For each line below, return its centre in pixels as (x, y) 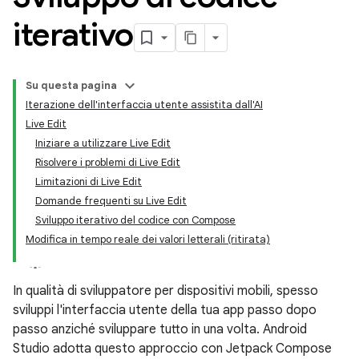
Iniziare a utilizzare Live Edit (103, 143)
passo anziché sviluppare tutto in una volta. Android (160, 329)
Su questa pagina (71, 85)
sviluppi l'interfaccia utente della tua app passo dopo (165, 310)
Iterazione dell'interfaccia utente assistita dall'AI (144, 105)
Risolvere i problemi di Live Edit (108, 162)
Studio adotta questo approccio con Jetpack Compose (172, 349)
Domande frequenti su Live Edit (111, 201)
